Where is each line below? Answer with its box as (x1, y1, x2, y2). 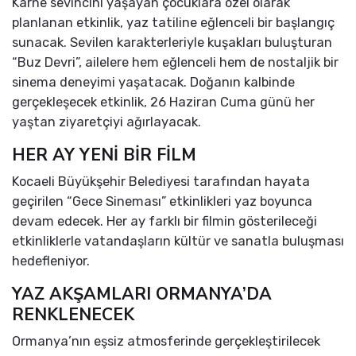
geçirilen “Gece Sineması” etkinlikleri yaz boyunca (12, 194, 312, 210)
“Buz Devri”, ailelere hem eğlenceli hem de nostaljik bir (12, 55, 339, 71)
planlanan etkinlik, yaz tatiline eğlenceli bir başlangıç (12, 15, 335, 31)
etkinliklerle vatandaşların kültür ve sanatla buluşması (12, 234, 344, 250)
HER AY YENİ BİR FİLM (12, 144, 196, 167)
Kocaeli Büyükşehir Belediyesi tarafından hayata (12, 174, 310, 190)
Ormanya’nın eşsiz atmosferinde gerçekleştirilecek (12, 334, 320, 350)
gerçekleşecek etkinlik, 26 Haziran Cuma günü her (12, 95, 315, 110)
